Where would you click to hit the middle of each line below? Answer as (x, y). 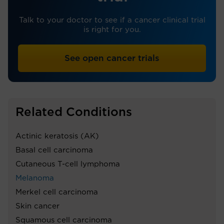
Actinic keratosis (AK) (57, 136)
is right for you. (112, 29)
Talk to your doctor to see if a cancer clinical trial (112, 20)
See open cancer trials (112, 58)
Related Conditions (74, 112)
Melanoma (35, 178)
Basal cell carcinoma (54, 150)
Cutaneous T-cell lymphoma (68, 164)
